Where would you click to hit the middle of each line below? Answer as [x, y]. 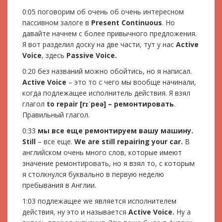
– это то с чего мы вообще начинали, [131, 82]
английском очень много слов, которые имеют [102, 152]
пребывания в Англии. [59, 185]
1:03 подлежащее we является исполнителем [99, 201]
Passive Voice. [92, 55]
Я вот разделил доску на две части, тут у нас [99, 44]
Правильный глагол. [56, 114]
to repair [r [66, 104]
